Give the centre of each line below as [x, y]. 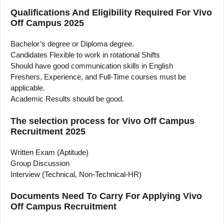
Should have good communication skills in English [92, 66]
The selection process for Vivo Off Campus [102, 121]
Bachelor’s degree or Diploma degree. [72, 44]
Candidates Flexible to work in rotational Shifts [85, 55]
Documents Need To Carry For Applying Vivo [106, 196]
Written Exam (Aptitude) [49, 152]
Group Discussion [40, 163]
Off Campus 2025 [47, 23]
